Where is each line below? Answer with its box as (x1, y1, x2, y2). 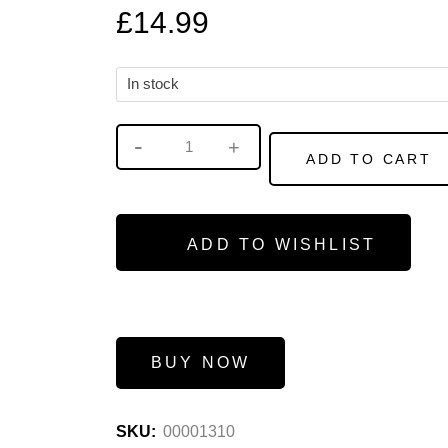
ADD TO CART (306, 151, 432, 168)
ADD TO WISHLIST (187, 236, 377, 254)
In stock (127, 76, 179, 93)
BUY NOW (151, 354, 251, 372)
